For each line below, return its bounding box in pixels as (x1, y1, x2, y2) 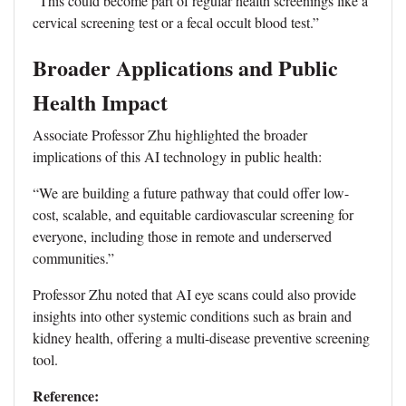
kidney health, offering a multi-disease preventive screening (33, 327, 370, 347)
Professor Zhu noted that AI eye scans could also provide (33, 284, 356, 304)
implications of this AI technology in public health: (33, 146, 322, 166)
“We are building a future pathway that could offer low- (33, 182, 349, 202)
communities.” (33, 247, 114, 267)
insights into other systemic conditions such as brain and (33, 305, 352, 325)
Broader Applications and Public (33, 51, 338, 83)
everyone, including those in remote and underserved (33, 226, 332, 246)
